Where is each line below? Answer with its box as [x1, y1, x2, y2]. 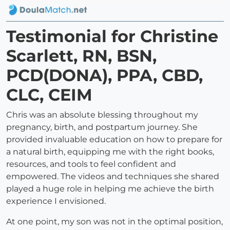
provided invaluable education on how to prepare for [6, 135, 222, 145]
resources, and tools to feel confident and [6, 159, 176, 169]
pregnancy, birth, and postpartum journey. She [6, 122, 198, 132]
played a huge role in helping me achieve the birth [6, 184, 214, 194]
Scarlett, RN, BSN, [6, 46, 157, 66]
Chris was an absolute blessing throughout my [6, 110, 198, 120]
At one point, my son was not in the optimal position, [6, 217, 223, 227]
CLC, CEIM [6, 85, 92, 105]
